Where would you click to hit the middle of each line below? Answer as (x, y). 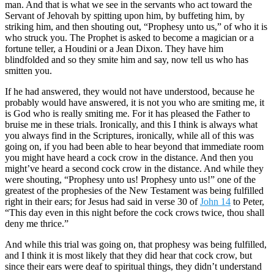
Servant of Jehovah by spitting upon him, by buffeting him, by (125, 15)
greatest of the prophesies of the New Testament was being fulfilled (134, 190)
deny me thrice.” (37, 223)
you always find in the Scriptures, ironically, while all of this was (129, 135)
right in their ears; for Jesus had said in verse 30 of (102, 201)
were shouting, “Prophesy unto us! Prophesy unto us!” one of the (130, 179)
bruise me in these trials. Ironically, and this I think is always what (131, 124)
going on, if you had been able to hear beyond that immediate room (134, 146)
